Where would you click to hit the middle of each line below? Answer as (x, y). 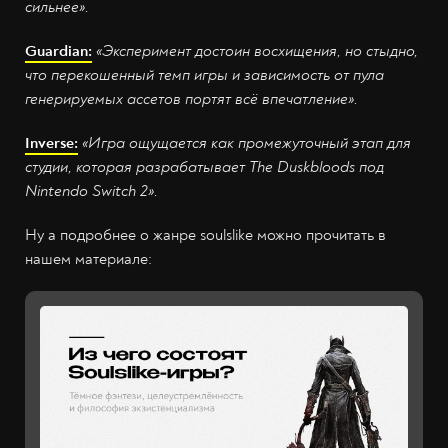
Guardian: (58, 51)
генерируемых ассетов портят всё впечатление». (191, 99)
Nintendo (58, 191)
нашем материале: (88, 259)
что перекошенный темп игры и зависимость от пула (204, 75)
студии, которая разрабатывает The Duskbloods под (204, 167)
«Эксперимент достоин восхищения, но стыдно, (257, 51)
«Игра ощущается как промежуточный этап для (246, 143)
